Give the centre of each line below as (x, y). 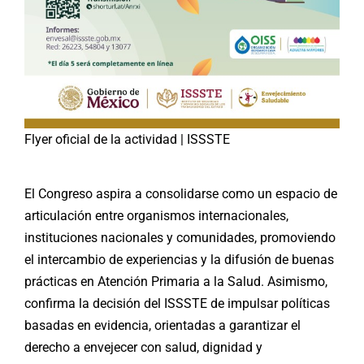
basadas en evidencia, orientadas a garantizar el (162, 326)
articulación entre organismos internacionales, (156, 216)
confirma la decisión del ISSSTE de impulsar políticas (177, 304)
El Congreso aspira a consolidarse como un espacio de (181, 194)
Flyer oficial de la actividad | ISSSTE (127, 140)
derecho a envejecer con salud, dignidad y (143, 348)
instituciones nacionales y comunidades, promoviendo (180, 238)
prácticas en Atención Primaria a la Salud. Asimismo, (176, 282)
